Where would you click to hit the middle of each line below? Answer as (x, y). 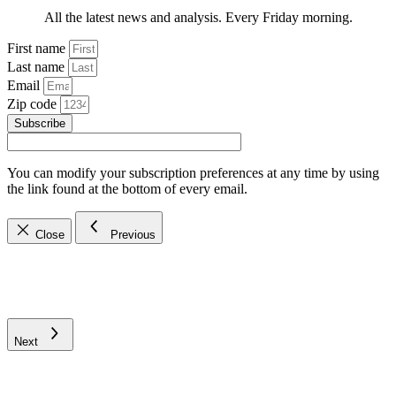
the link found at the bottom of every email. (127, 189)
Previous (133, 235)
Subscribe (40, 124)
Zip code (34, 104)
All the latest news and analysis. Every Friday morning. (198, 18)
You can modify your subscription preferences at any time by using (193, 173)
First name (38, 49)
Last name (38, 67)
